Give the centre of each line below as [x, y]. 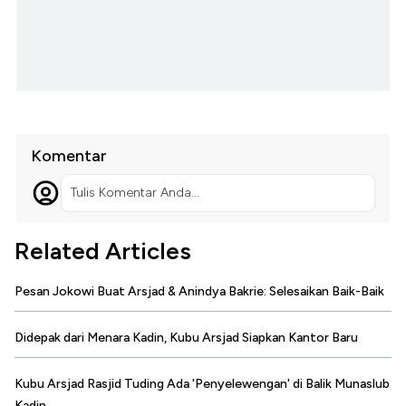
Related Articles [103, 251]
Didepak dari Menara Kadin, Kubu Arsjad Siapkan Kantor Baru [186, 338]
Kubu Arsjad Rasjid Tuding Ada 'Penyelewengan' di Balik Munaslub [202, 384]
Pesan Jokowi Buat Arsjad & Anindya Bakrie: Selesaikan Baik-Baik [199, 292]
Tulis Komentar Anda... [135, 193]
